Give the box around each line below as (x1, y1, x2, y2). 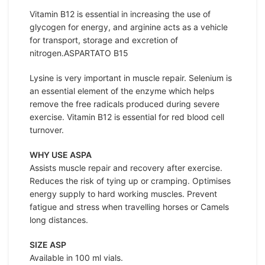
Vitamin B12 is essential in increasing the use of (30, 8, 211, 19)
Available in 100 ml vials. (30, 252, 123, 263)
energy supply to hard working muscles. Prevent (30, 188, 217, 199)
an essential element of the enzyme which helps (30, 85, 214, 96)
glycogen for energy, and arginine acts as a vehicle (30, 21, 228, 32)
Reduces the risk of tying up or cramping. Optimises (30, 175, 231, 186)
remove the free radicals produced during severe (30, 98, 219, 109)
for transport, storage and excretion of (30, 34, 178, 45)
